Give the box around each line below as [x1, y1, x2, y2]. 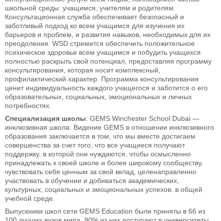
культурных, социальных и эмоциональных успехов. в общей [5, 185, 202, 193]
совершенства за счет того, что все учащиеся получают [5, 141, 185, 149]
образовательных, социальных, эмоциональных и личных [5, 92, 192, 101]
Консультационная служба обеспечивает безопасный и [5, 12, 184, 21]
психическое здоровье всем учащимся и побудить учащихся [5, 48, 201, 56]
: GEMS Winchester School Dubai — [86, 114, 199, 122]
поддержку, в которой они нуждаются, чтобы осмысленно [5, 149, 191, 158]
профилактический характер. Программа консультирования [5, 74, 199, 83]
